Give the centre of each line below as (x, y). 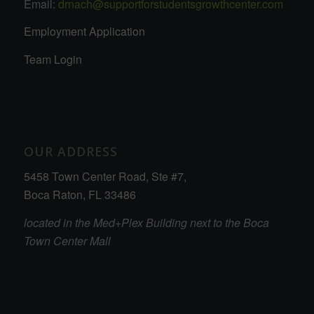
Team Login (53, 59)
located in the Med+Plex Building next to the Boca (146, 222)
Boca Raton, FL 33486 (80, 195)
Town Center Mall (67, 240)
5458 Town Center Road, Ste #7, (105, 177)
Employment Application (84, 32)
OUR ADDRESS (70, 151)
